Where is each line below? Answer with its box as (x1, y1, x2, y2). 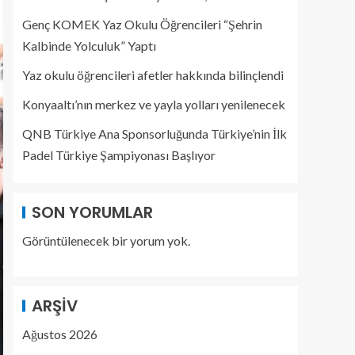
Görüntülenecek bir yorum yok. (22, 233, 190, 248)
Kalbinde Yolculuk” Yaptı (22, 38, 156, 53)
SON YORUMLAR (32, 201, 153, 223)
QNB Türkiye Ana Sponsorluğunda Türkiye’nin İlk (22, 126, 287, 141)
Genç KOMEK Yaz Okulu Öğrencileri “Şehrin (22, 17, 262, 32)
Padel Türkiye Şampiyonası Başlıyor (22, 147, 216, 162)
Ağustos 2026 (22, 326, 97, 342)
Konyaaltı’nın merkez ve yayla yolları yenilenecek (22, 97, 285, 112)
